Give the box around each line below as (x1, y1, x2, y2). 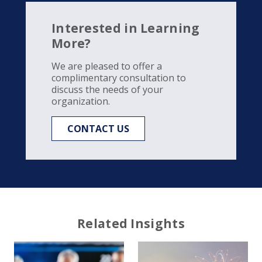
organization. (51, 95, 110, 108)
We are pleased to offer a (51, 60, 162, 73)
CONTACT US (67, 122, 129, 136)
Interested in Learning (51, 20, 200, 37)
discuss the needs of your (51, 83, 163, 96)
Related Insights (77, 215, 185, 232)
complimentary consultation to (51, 71, 186, 85)
